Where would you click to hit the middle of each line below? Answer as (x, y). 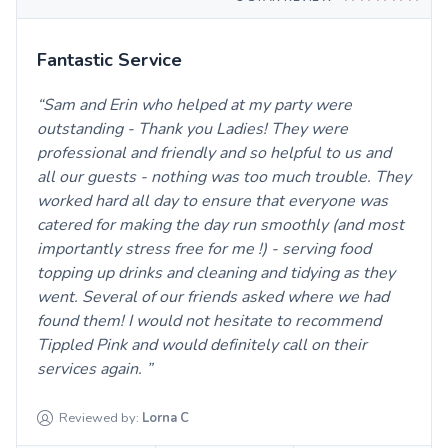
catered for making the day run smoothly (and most (220, 224)
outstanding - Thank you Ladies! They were (192, 128)
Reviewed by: (99, 417)
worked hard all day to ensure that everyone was (212, 200)
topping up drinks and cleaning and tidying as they (216, 272)
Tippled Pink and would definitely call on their (202, 344)
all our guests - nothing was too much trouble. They (224, 176)
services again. (91, 368)
